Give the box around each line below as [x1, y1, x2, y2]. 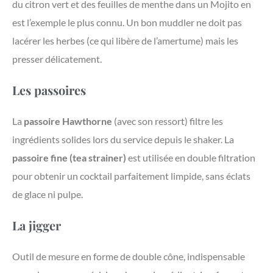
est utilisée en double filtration [126, 152, 255, 164]
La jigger [12, 217, 61, 234]
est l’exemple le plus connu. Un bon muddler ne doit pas [12, 16, 242, 29]
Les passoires [12, 82, 86, 99]
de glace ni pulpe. [12, 188, 83, 200]
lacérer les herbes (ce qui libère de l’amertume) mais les [12, 35, 238, 47]
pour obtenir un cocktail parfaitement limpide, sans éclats [12, 170, 250, 182]
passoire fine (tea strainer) [12, 152, 126, 164]
